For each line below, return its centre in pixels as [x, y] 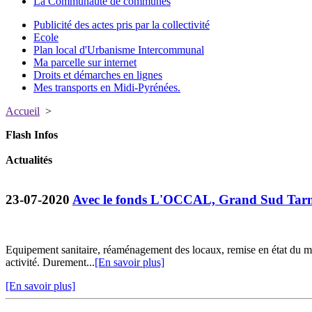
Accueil [23, 111]
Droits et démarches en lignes [98, 75]
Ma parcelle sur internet [85, 62]
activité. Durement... [50, 263]
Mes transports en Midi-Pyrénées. [107, 87]
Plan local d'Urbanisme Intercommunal [119, 50]
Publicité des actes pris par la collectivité [122, 25]
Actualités [29, 160]
